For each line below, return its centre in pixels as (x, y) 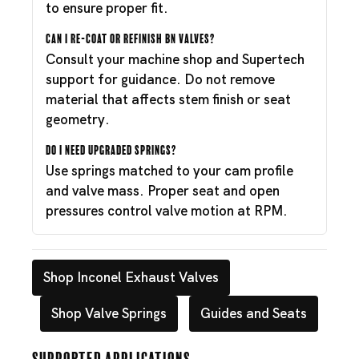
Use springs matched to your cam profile (169, 171)
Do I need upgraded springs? (111, 148)
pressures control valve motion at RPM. (167, 211)
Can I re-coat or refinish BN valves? (130, 37)
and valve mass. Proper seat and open (163, 191)
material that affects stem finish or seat (168, 99)
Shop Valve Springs (109, 313)
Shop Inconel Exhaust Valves (131, 277)
